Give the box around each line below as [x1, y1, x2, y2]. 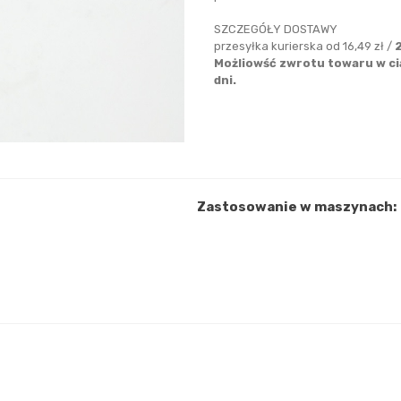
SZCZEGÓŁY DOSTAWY [214, 21, 337, 36]
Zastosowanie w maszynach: [196, 198, 397, 215]
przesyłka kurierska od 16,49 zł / [214, 38, 395, 53]
